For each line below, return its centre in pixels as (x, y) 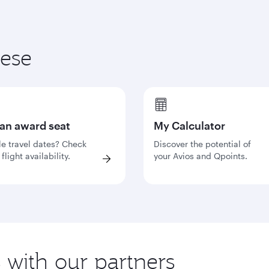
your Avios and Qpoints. (201, 156)
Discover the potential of (202, 144)
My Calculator (189, 125)
